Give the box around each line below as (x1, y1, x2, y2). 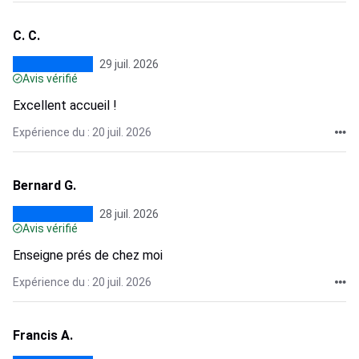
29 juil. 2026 (99, 58, 159, 71)
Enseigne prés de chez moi (13, 248, 163, 263)
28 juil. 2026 (99, 208, 159, 220)
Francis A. (13, 328, 73, 343)
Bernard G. (13, 178, 76, 193)
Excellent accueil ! (13, 98, 117, 113)
